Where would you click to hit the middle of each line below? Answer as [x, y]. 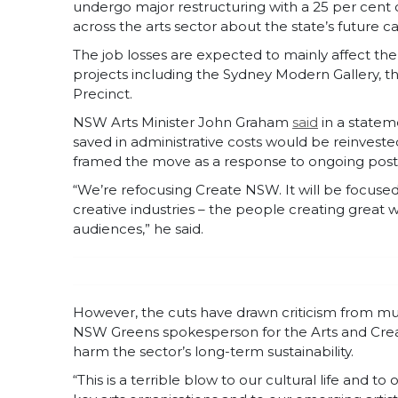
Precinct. [103, 94]
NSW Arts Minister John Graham [183, 123]
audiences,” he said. [138, 229]
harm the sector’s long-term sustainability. [213, 352]
